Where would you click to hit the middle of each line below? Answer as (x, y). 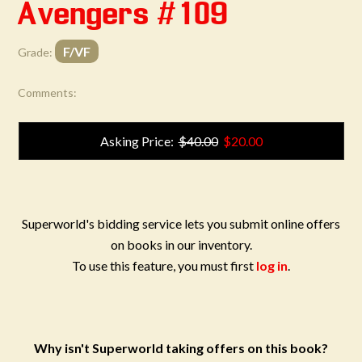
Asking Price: (139, 141)
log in (272, 265)
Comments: (48, 93)
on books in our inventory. (181, 244)
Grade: (36, 52)
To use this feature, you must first (164, 265)
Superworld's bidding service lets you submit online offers (181, 223)
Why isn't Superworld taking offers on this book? (181, 348)
